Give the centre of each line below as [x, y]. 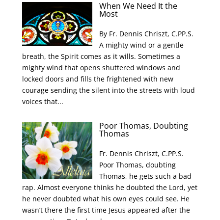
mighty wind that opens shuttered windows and [101, 68]
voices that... [42, 101]
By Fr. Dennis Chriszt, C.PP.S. [147, 34]
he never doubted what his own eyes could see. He [106, 199]
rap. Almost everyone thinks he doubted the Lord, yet [110, 187]
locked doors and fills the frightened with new [97, 79]
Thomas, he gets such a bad [146, 176]
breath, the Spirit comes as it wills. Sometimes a [101, 56]
